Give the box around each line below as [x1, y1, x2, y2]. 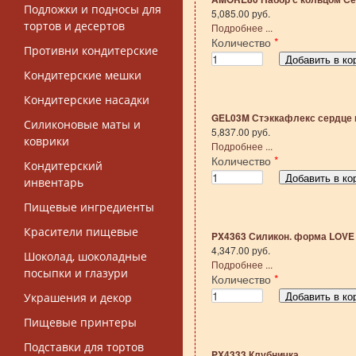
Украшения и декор [23, 290, 132, 305]
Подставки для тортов [23, 339, 144, 354]
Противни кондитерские [23, 43, 158, 58]
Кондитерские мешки [23, 68, 141, 83]
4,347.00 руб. [211, 243, 270, 257]
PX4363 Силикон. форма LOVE [211, 229, 354, 243]
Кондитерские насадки [23, 92, 149, 107]
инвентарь [23, 175, 83, 190]
